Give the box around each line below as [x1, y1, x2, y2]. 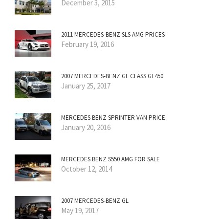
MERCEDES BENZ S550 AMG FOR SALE [61, 155, 160, 164]
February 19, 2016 [61, 40, 114, 49]
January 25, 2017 [61, 81, 110, 91]
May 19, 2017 [61, 206, 99, 216]
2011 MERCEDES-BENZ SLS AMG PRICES [61, 30, 165, 39]
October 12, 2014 [61, 164, 112, 174]
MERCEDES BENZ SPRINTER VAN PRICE [61, 113, 165, 122]
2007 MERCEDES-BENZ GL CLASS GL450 [61, 72, 163, 81]
